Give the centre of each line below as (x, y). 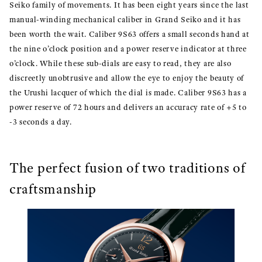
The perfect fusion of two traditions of (127, 168)
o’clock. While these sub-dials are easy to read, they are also (120, 63)
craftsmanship (53, 189)
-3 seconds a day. (41, 122)
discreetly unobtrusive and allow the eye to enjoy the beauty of (127, 78)
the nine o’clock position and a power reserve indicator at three (128, 49)
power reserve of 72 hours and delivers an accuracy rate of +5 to (128, 107)
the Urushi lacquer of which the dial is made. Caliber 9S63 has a (128, 92)
